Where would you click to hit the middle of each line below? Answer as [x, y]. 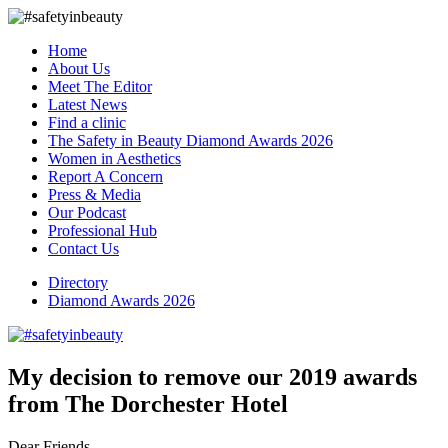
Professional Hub [102, 230]
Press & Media [94, 194]
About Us [79, 68]
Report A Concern [105, 176]
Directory [78, 282]
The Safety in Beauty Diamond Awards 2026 [190, 140]
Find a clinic [87, 122]
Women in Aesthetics [114, 158]
